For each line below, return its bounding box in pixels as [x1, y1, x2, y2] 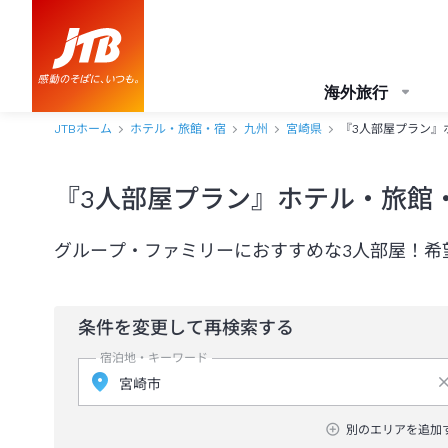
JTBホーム [54, 122, 112, 136]
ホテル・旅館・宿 [130, 122, 226, 136]
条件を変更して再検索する [78, 317, 294, 338]
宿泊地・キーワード [100, 351, 208, 365]
